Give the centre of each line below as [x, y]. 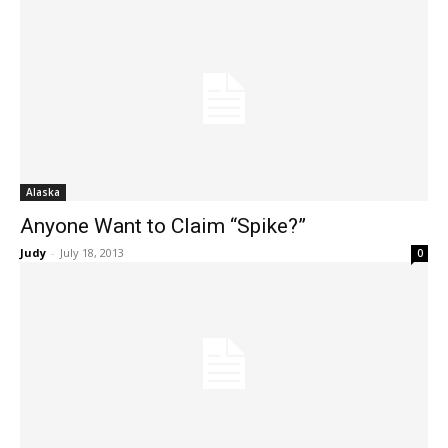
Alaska [43, 192]
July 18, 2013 [92, 252]
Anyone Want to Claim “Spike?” [163, 226]
